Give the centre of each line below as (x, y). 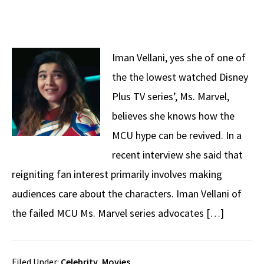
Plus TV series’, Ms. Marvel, (171, 96)
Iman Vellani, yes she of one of (179, 57)
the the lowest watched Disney (180, 77)
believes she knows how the (173, 116)
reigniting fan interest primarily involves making (117, 174)
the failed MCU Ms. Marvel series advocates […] (118, 213)
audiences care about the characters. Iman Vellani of (127, 194)
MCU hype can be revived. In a (177, 135)
